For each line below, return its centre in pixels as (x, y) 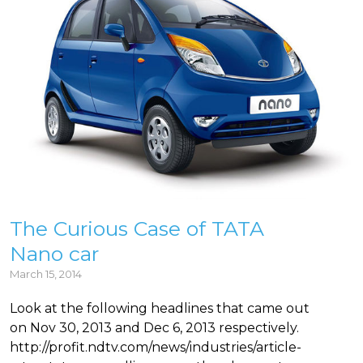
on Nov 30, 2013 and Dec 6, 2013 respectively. (155, 328)
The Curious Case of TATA (137, 229)
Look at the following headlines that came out (160, 309)
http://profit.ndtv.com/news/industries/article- (156, 348)
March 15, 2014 (46, 274)
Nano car (55, 254)
